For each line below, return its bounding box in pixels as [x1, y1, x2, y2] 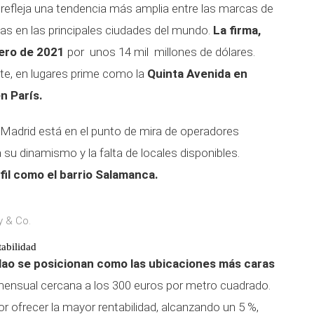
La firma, [213, 23, 261, 37]
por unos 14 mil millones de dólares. [67, 45, 255, 59]
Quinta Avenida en [147, 67, 247, 81]
